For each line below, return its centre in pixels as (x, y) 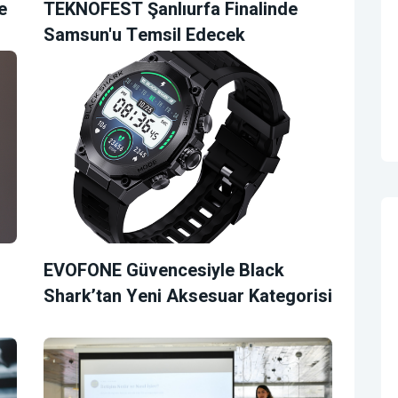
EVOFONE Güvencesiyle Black (164, 270)
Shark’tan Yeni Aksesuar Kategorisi (188, 296)
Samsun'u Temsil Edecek (144, 36)
